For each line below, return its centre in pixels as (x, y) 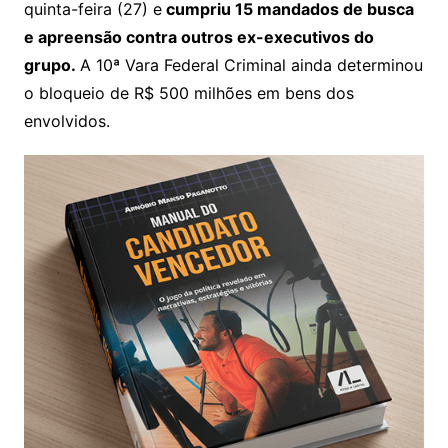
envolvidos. (66, 120)
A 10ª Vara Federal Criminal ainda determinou (251, 64)
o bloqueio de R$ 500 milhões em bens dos (188, 92)
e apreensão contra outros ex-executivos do (198, 36)
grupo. (51, 64)
